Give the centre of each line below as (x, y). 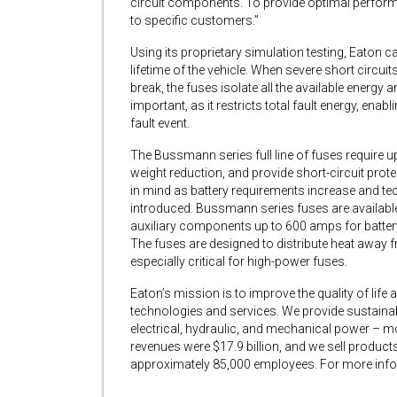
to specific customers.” (195, 20)
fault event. (160, 123)
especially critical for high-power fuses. (239, 261)
